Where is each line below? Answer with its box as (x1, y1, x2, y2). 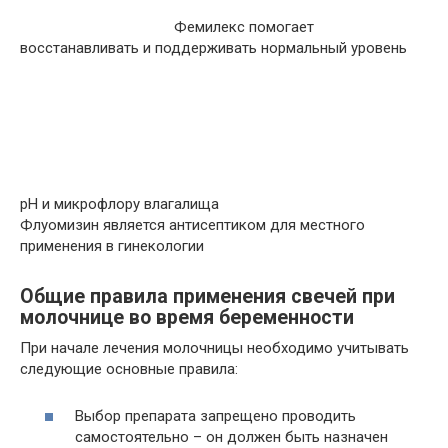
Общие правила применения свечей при (20, 285, 395, 309)
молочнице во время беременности (20, 306, 354, 330)
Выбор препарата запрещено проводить (75, 406, 356, 425)
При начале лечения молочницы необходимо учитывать (20, 339, 409, 357)
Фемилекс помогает (170, 18, 314, 36)
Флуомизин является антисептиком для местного (20, 216, 365, 234)
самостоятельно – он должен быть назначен (75, 427, 388, 446)
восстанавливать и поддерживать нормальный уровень (20, 39, 407, 57)
